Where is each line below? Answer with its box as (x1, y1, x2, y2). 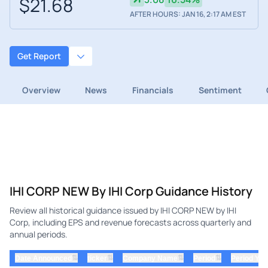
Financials (132, 84, 173, 96)
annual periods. (10, 228, 68, 240)
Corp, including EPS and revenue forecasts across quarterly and (10, 216, 251, 228)
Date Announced (15, 254, 72, 262)
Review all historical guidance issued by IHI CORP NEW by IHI (10, 204, 236, 216)
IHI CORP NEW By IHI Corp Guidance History (10, 182, 252, 199)
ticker (87, 254, 107, 262)
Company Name (123, 254, 178, 262)
